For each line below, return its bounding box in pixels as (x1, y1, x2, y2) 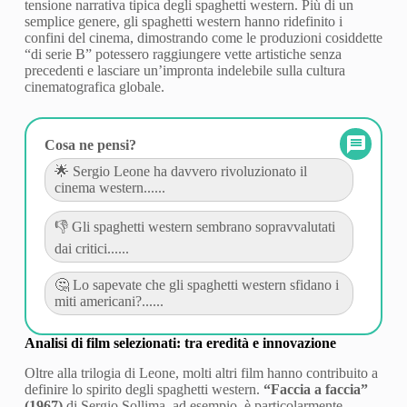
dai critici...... (54, 240, 129, 256)
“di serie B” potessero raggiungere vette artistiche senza (24, 45, 342, 62)
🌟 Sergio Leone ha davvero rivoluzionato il (54, 163, 307, 179)
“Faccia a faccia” (263, 381, 368, 397)
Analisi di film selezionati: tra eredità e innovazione (24, 334, 336, 351)
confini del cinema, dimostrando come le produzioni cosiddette (24, 29, 382, 45)
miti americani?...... (54, 293, 164, 309)
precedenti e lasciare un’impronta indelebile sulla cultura (24, 62, 345, 78)
